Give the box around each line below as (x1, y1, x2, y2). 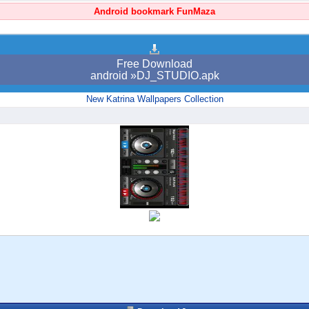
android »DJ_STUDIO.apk (90, 70, 219, 82)
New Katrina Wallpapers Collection (86, 94, 223, 105)
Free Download (117, 58, 192, 70)
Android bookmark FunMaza (94, 6, 215, 17)
